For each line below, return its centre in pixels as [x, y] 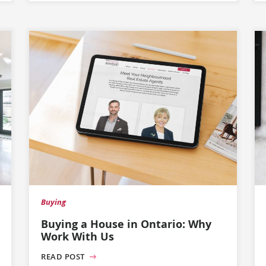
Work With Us [77, 236]
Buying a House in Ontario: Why [126, 224]
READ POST [64, 257]
